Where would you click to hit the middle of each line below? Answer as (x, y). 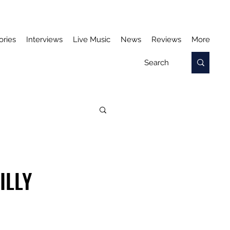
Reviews (166, 40)
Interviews (44, 40)
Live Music (92, 40)
